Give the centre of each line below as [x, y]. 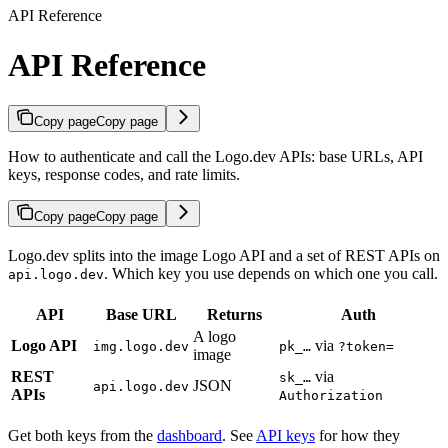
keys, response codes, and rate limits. [124, 174]
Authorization [331, 395]
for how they [357, 435]
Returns [234, 314]
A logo [214, 336]
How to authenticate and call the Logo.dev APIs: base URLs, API [215, 156]
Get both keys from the [82, 435]
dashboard [189, 435]
